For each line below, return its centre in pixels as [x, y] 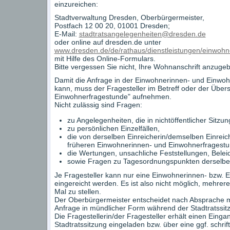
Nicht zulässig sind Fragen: [98, 105]
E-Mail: [66, 34]
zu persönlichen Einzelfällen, [114, 128]
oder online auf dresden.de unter [108, 42]
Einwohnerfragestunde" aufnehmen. [113, 97]
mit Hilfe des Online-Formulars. [105, 59]
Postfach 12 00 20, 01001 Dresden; [112, 26]
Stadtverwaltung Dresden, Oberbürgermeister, [129, 17]
